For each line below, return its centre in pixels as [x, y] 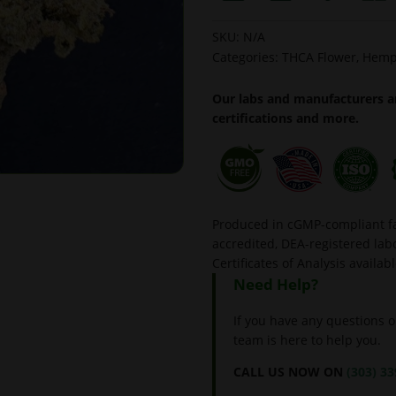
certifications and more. [286, 118]
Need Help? [276, 285]
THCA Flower [320, 57]
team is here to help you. [308, 339]
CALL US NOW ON [290, 371]
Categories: [247, 57]
